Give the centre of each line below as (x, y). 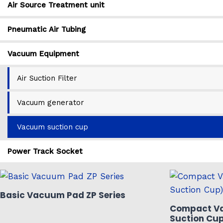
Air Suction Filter (47, 78)
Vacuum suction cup (53, 127)
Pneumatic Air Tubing (47, 29)
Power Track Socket (45, 151)
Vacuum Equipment (43, 54)
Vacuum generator (51, 102)
